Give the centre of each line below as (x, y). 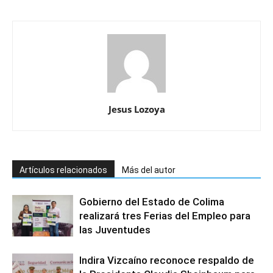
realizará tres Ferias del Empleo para (165, 215)
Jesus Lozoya (136, 109)
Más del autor (149, 170)
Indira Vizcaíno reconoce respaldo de (167, 260)
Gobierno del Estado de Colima (152, 201)
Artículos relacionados (63, 170)
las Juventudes (115, 229)
